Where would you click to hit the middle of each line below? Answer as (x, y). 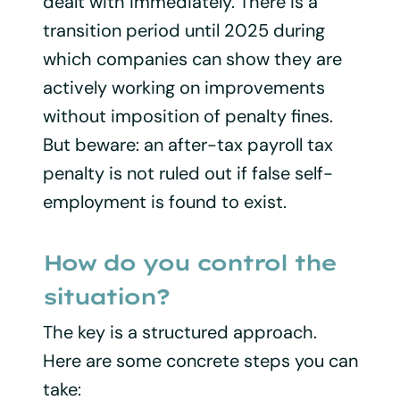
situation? (105, 296)
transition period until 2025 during (183, 30)
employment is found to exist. (164, 201)
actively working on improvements (183, 87)
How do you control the (188, 262)
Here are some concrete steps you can (200, 360)
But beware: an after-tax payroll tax (187, 144)
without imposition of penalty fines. (187, 116)
